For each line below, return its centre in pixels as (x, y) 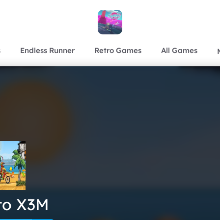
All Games (179, 50)
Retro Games (118, 50)
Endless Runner (47, 50)
